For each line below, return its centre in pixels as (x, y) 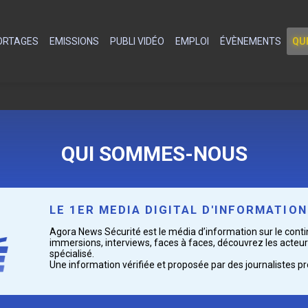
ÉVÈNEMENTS (250, 41)
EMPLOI (192, 41)
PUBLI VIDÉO (137, 41)
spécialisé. (72, 253)
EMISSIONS (74, 41)
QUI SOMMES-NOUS (154, 153)
